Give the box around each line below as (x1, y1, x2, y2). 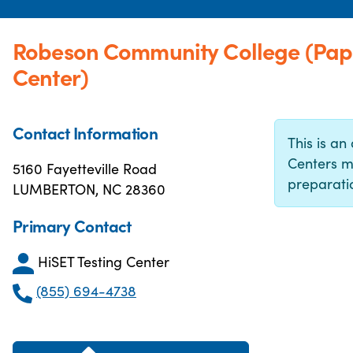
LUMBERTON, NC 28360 (13, 179, 165, 199)
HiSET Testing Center (38, 251, 169, 271)
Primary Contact (13, 214, 132, 237)
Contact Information (13, 121, 158, 144)
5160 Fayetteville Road (13, 158, 157, 178)
